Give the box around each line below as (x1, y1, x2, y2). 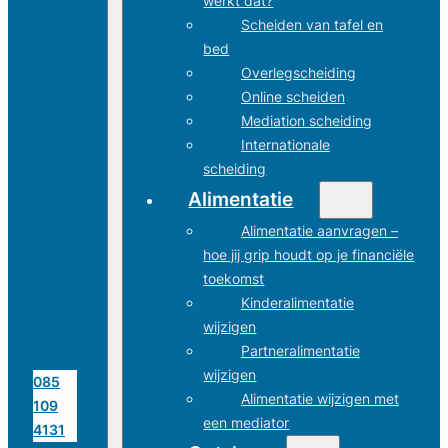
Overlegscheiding (240, 64, 356, 82)
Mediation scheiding (240, 112, 372, 130)
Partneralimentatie (240, 342, 360, 360)
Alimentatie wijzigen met (240, 390, 399, 408)
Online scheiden (240, 88, 345, 106)
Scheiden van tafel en (240, 16, 383, 34)
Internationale (240, 136, 330, 154)
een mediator (203, 414, 290, 432)
